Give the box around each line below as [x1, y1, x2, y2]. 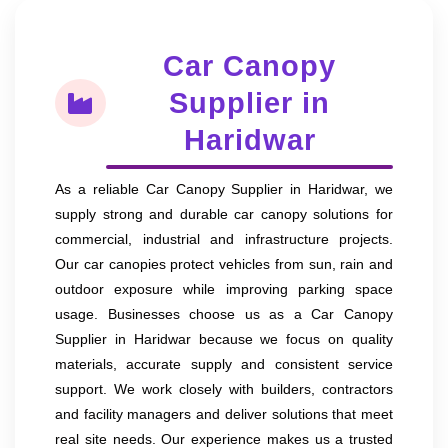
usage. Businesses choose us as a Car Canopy [55, 305, 393, 322]
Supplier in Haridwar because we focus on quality [55, 330, 393, 347]
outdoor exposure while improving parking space [55, 280, 393, 297]
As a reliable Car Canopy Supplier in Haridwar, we [55, 180, 393, 197]
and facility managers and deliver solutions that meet [55, 405, 393, 422]
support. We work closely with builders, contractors [55, 380, 393, 397]
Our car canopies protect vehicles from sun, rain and [55, 255, 393, 272]
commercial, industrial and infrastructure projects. [55, 230, 393, 247]
